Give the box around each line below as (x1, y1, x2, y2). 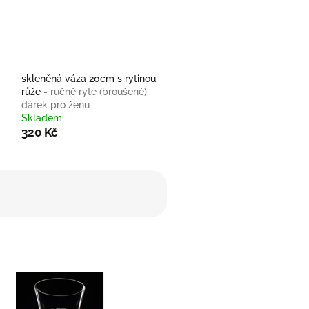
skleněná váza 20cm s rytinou (21, 73, 157, 85)
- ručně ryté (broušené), (43, 86, 150, 98)
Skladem (21, 112, 63, 124)
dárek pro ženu (21, 99, 90, 111)
